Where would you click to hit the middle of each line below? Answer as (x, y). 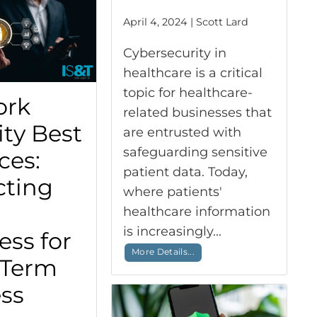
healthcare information (196, 212)
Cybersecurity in (174, 53)
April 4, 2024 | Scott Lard (185, 22)
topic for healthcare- (188, 93)
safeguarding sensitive (195, 152)
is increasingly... (174, 232)
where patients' (172, 192)
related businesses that (197, 113)
